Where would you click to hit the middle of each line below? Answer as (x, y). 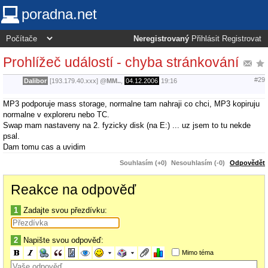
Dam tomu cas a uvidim (44, 147)
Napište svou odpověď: (62, 240)
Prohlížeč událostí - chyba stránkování (121, 62)
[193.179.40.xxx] (74, 81)
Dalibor (35, 81)
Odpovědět (247, 162)
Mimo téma (197, 252)
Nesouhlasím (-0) (198, 162)
